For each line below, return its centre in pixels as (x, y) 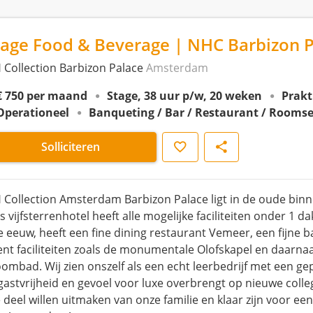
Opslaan (184, 146)
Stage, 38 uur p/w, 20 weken (184, 96)
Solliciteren (71, 147)
